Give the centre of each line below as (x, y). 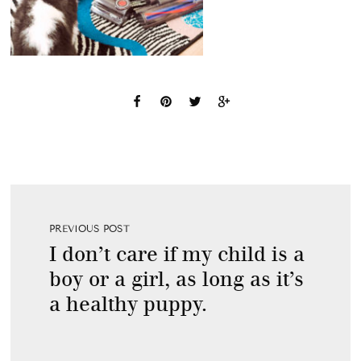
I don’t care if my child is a (176, 254)
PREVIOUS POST (89, 228)
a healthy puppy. (128, 304)
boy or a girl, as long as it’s (176, 279)
